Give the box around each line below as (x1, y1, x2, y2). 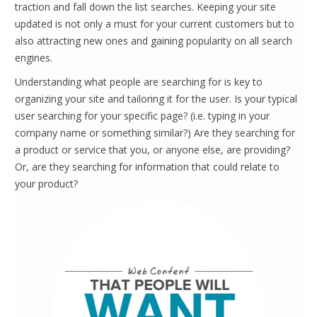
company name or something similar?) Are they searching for (15, 126, 295, 139)
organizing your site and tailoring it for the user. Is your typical (15, 92, 297, 105)
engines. (15, 51, 52, 64)
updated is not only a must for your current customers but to (15, 17, 294, 30)
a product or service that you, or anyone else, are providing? (15, 143, 290, 156)
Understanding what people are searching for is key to (15, 75, 263, 88)
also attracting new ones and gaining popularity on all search (15, 34, 292, 47)
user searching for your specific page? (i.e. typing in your (15, 109, 270, 122)
